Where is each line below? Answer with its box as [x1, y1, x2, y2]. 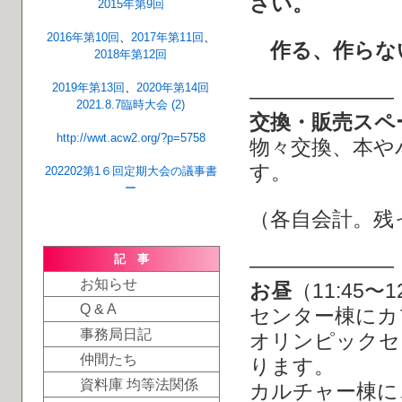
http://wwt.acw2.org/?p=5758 [56, 131, 205, 144]
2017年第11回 [130, 31, 204, 44]
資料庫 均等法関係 [79, 377, 198, 392]
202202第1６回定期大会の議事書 [44, 164, 217, 178]
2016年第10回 [46, 31, 119, 44]
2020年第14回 [136, 81, 210, 94]
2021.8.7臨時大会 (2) [76, 98, 186, 111]
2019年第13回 [52, 81, 126, 94]
